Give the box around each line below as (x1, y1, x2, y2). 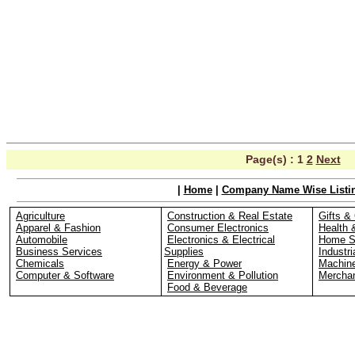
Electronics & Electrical (167, 234, 275, 246)
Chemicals (16, 258, 64, 269)
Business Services (16, 246, 102, 258)
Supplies (164, 246, 204, 258)
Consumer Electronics (167, 222, 269, 234)
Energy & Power (167, 258, 242, 269)
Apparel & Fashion (16, 222, 101, 234)
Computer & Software (16, 269, 114, 281)
